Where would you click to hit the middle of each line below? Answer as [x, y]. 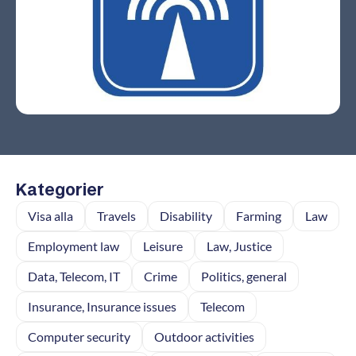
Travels [116, 215]
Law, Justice [239, 246]
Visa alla [50, 215]
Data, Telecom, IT [74, 276]
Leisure [163, 246]
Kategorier [60, 189]
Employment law [74, 246]
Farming [259, 215]
